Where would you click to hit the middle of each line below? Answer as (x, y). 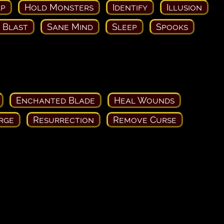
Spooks (172, 26)
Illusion (184, 7)
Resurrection (63, 119)
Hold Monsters (59, 7)
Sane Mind (70, 26)
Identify (130, 7)
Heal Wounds (144, 100)
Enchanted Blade (55, 100)
